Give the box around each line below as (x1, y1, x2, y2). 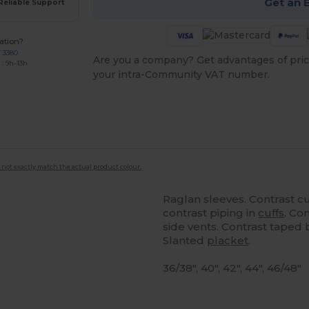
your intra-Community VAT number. (92, 68, 270, 81)
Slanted (163, 234, 208, 247)
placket (207, 234, 249, 247)
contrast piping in (163, 206, 259, 219)
